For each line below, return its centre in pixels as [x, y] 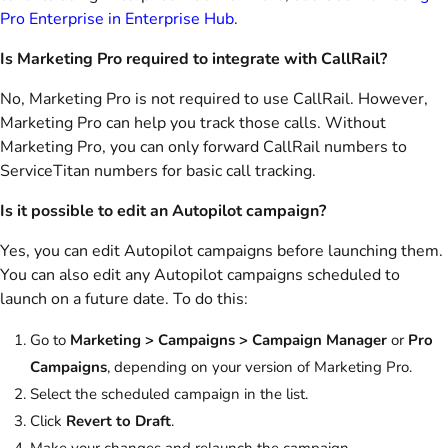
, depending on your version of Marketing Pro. [259, 367]
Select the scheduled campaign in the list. [169, 394]
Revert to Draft [118, 421]
